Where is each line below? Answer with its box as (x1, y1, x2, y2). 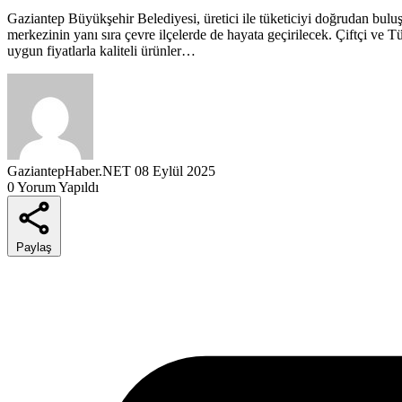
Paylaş (16, 240, 52, 254)
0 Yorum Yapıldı (7, 179, 99, 195)
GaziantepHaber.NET (7, 162, 131, 179)
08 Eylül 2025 (135, 162, 215, 179)
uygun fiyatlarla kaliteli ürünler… (7, 42, 196, 58)
